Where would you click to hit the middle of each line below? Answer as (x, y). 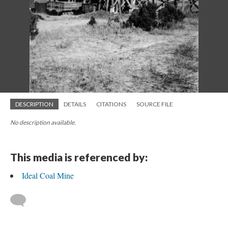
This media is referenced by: (79, 157)
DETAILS (75, 104)
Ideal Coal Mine (48, 175)
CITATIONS (111, 104)
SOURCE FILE (155, 104)
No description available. (43, 122)
